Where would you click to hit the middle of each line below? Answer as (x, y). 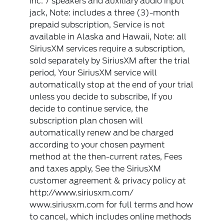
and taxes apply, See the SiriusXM (95, 169)
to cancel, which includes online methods (110, 217)
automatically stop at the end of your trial (112, 85)
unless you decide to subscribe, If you (101, 97)
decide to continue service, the (89, 109)
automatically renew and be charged (102, 133)
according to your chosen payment (97, 145)
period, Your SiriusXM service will (93, 73)
